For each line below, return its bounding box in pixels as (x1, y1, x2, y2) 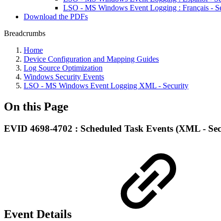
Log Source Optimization (24, 64, 103, 72)
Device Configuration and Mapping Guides (24, 55, 159, 63)
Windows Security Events (24, 73, 104, 81)
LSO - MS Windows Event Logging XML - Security (24, 81, 188, 90)
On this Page (4, 100, 69, 113)
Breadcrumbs (4, 29, 45, 37)
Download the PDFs (24, 12, 88, 21)
